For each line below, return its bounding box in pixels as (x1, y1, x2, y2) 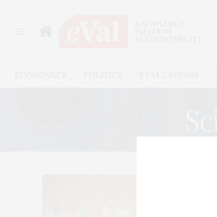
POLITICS (83, 70, 123, 81)
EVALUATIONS (139, 70, 199, 81)
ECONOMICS (15, 70, 67, 81)
